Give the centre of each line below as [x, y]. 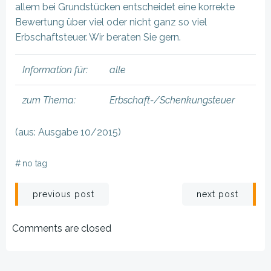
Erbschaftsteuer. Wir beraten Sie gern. [98, 37]
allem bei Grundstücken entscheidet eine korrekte [125, 7]
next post [217, 194]
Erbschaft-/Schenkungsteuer [172, 100]
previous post [64, 194]
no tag [35, 163]
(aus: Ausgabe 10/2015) [68, 132]
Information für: [55, 70]
